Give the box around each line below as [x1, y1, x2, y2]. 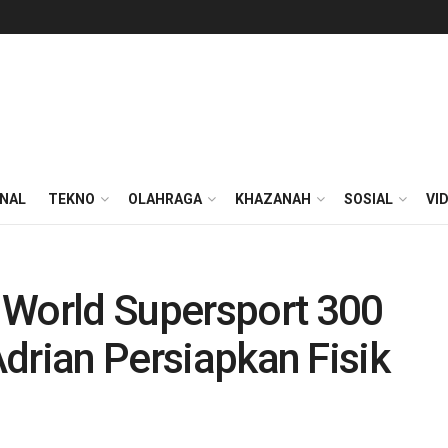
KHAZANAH [235, 191, 311, 207]
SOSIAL [344, 191, 393, 207]
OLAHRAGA [128, 191, 202, 207]
